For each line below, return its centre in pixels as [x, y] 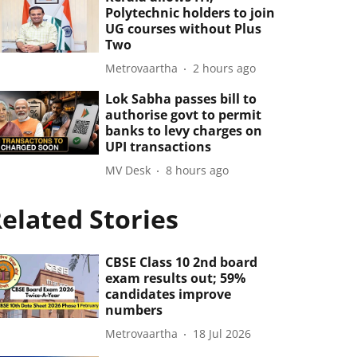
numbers [134, 310]
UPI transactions [159, 146]
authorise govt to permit [184, 114]
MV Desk [128, 171]
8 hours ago [198, 171]
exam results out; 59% [176, 278]
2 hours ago [225, 69]
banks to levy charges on [184, 130]
